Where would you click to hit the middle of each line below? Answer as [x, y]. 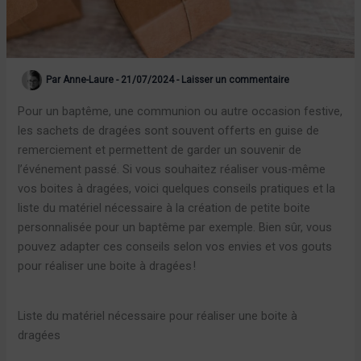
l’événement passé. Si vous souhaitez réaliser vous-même [172, 170]
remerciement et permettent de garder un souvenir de [160, 150]
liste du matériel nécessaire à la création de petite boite [164, 208]
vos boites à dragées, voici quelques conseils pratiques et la [177, 189]
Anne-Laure [90, 79]
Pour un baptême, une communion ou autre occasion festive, [180, 112]
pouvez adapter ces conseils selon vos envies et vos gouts [175, 247]
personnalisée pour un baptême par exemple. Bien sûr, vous [175, 228]
